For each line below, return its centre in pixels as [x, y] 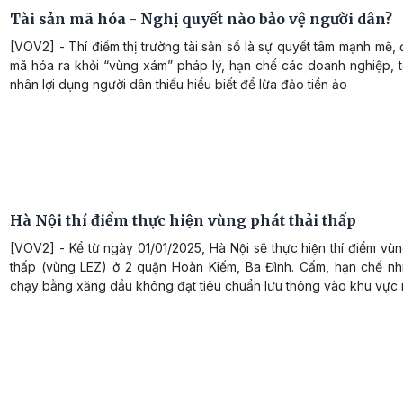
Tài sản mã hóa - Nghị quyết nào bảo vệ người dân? [201, 19]
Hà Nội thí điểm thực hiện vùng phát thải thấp [183, 221]
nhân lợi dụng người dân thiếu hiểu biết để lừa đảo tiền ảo [179, 85]
